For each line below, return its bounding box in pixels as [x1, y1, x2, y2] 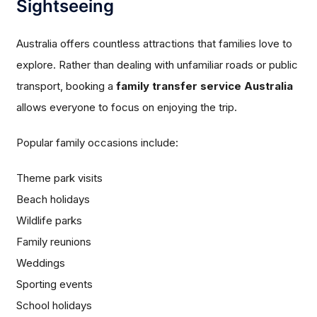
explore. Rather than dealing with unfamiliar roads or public [16, 58, 299, 72]
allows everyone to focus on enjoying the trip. [16, 100, 238, 115]
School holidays [16, 299, 93, 313]
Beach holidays [16, 192, 91, 207]
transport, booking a [16, 79, 117, 93]
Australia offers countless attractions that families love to [16, 37, 293, 51]
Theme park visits [16, 171, 103, 185]
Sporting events [16, 277, 93, 292]
